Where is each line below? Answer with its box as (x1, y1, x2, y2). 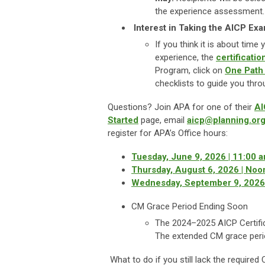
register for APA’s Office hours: (108, 128, 228, 138)
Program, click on (155, 65, 225, 76)
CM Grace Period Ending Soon (131, 201, 248, 212)
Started (108, 115, 138, 125)
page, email (138, 115, 187, 125)
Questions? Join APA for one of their (108, 102, 254, 112)
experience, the (155, 52, 216, 63)
